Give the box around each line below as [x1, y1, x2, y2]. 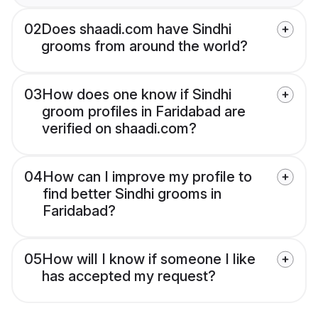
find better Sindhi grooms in [43, 185, 221, 203]
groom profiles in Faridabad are [42, 103, 246, 121]
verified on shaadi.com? [42, 120, 197, 138]
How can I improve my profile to [43, 168, 252, 186]
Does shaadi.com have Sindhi [41, 21, 231, 38]
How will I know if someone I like [42, 251, 256, 268]
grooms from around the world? [41, 38, 248, 55]
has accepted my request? [42, 268, 216, 285]
